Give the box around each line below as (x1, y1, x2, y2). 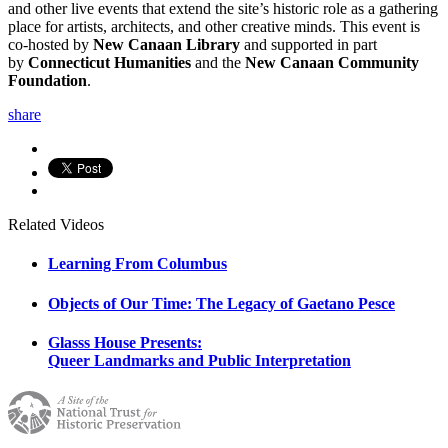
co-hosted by (8, 36, 93, 54)
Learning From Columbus (48, 255, 227, 273)
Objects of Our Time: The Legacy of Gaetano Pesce (48, 294, 395, 312)
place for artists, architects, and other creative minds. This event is (8, 18, 420, 36)
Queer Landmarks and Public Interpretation (48, 351, 351, 369)
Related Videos (8, 216, 104, 234)
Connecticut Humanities (28, 54, 191, 72)
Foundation (8, 72, 87, 90)
